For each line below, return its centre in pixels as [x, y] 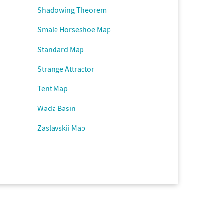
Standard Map [61, 49]
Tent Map [53, 88]
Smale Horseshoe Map [74, 29]
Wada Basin [56, 108]
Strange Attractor [66, 69]
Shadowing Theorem [72, 10]
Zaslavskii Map [61, 128]
